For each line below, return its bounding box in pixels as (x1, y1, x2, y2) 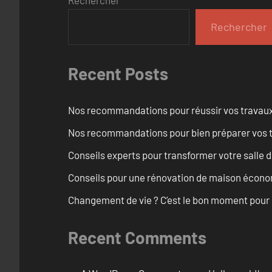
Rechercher (211, 19, 268, 33)
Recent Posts (68, 63, 168, 84)
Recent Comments (68, 226, 206, 248)
